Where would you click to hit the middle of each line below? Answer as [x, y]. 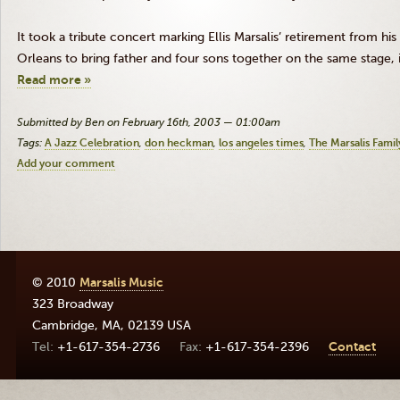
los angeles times [261, 143]
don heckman [179, 143]
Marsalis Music [121, 283]
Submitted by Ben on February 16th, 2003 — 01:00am [149, 122]
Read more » [54, 80]
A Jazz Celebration [92, 143]
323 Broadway [73, 304]
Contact [352, 347]
